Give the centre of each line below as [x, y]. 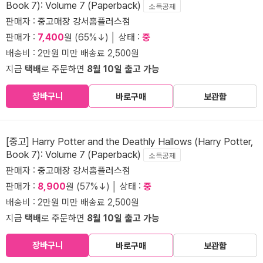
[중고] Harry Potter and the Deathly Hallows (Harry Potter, [129, 142]
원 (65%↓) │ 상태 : [103, 38]
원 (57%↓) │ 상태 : [104, 187]
